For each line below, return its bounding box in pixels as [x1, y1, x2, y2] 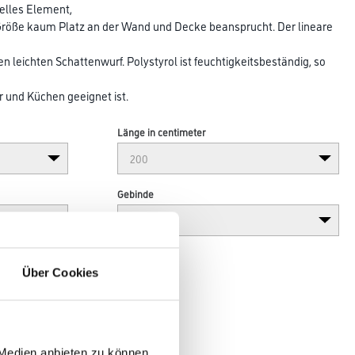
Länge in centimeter [117, 124, 206, 139]
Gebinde [117, 186, 155, 200]
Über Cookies [21, 265, 99, 280]
